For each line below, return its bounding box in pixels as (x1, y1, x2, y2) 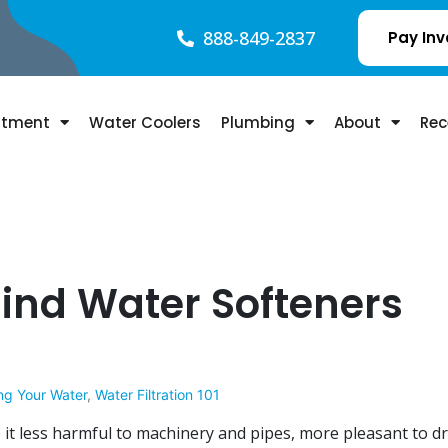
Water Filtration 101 (95, 385, 220, 403)
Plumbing (220, 111, 295, 133)
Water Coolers (88, 111, 201, 133)
